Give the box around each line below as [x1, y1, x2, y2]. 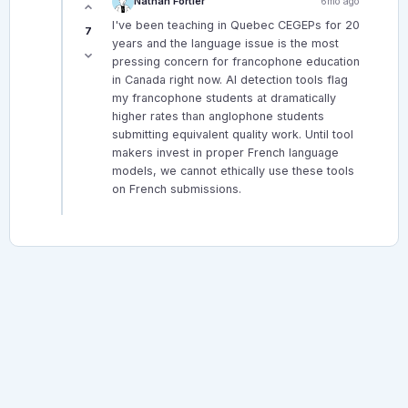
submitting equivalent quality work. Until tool [112, 127, 353, 141]
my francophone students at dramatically [112, 90, 336, 105]
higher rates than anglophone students [112, 108, 324, 123]
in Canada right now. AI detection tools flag [112, 72, 348, 87]
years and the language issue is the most [112, 36, 339, 50]
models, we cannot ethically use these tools [112, 163, 354, 178]
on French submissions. [112, 181, 241, 196]
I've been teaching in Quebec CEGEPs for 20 [112, 17, 360, 32]
